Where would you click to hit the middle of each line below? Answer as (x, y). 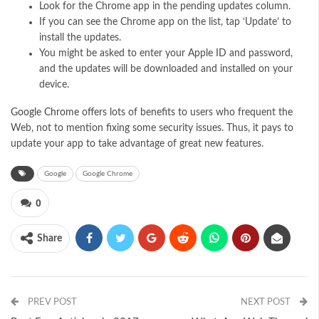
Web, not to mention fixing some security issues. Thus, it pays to (152, 128)
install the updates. (80, 37)
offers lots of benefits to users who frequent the (186, 112)
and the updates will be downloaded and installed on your (166, 69)
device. (54, 84)
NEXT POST (267, 302)
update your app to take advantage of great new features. (137, 143)
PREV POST (51, 302)
